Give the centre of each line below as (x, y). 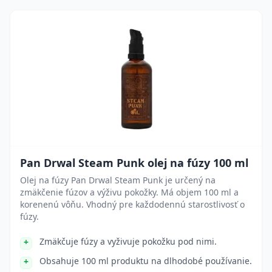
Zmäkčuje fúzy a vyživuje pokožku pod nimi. (128, 241)
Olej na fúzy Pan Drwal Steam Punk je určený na (118, 180)
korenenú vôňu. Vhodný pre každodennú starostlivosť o (132, 204)
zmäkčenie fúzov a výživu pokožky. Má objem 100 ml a (129, 192)
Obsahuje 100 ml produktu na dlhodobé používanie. (146, 261)
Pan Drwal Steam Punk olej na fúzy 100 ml (134, 163)
